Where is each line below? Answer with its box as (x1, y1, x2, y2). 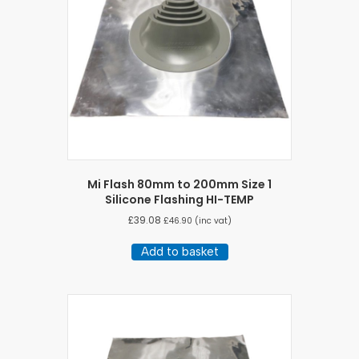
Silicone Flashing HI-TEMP (105, 192, 254, 208)
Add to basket (140, 244, 219, 259)
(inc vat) (192, 215, 232, 227)
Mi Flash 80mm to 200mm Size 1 (87, 176, 272, 192)
